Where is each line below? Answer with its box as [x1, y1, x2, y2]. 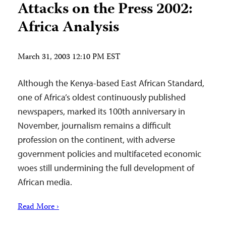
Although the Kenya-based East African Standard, [18, 77, 204, 89]
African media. [18, 176, 72, 188]
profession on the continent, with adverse [18, 134, 175, 145]
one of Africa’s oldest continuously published [18, 91, 186, 103]
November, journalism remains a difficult [18, 120, 171, 131]
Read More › [18, 201, 59, 214]
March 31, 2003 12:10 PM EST [18, 51, 121, 64]
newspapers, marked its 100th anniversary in [18, 105, 185, 117]
